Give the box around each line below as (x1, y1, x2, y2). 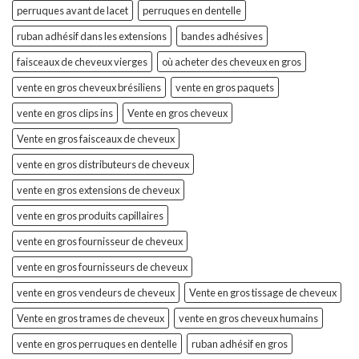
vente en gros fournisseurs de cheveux (17, 260, 188, 273)
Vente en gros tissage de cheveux (189, 285, 337, 299)
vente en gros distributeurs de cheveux (17, 157, 189, 171)
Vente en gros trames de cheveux (17, 311, 164, 325)
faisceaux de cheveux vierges (17, 54, 147, 68)
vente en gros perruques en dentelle (17, 337, 177, 350)
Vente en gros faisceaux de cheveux (17, 131, 175, 145)
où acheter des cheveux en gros (162, 54, 301, 68)
